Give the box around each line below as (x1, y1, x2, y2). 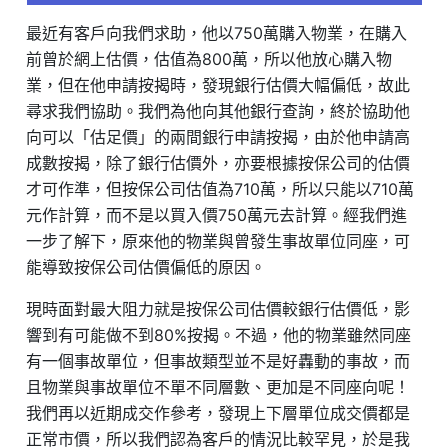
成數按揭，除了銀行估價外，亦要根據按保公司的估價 (26, 153, 411, 174)
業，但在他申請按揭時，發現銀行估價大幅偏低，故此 (26, 75, 411, 96)
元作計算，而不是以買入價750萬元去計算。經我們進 (26, 205, 408, 226)
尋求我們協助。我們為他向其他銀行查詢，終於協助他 (26, 101, 411, 122)
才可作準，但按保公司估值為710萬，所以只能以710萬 (26, 179, 415, 200)
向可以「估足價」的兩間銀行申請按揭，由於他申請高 (26, 127, 411, 148)
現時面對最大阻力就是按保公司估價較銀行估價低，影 (26, 299, 411, 320)
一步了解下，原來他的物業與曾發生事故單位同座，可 (26, 231, 411, 252)
